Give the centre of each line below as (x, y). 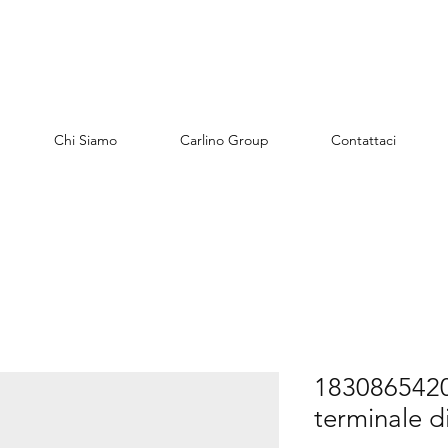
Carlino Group (224, 140)
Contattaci (363, 140)
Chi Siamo (85, 140)
